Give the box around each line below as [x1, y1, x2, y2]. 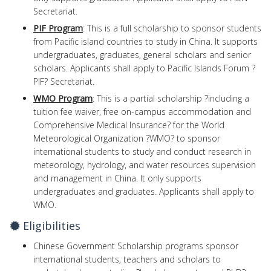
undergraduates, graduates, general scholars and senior [33, 48, 251, 60]
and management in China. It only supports [33, 172, 201, 184]
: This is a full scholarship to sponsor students [83, 22, 261, 34]
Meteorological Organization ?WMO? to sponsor [33, 132, 220, 144]
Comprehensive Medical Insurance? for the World [33, 119, 224, 131]
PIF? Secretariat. [33, 75, 94, 87]
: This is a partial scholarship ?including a [93, 92, 249, 104]
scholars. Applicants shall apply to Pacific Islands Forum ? [33, 62, 255, 74]
